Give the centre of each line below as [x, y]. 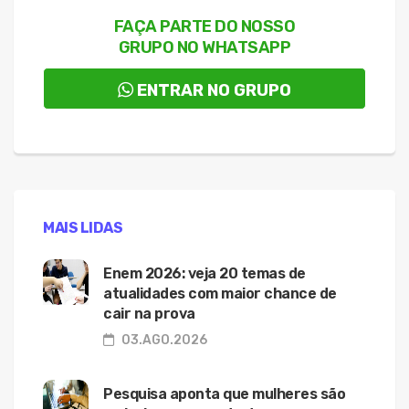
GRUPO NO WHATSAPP [204, 47]
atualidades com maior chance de [220, 293]
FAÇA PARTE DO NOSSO [204, 26]
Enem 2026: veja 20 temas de [204, 273]
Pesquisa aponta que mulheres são [224, 393]
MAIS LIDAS [83, 227]
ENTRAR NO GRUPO [214, 90]
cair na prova [149, 313]
